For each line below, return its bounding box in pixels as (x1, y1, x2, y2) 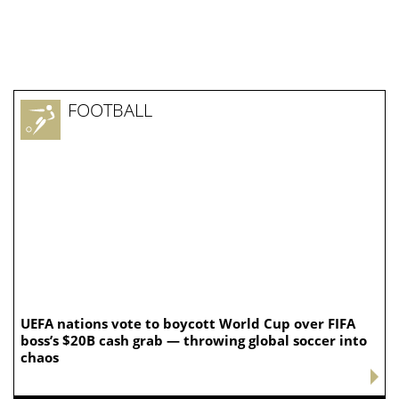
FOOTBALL (68, 98, 152, 123)
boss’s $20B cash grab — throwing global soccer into (20, 331, 367, 350)
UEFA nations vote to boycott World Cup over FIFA (20, 314, 355, 333)
